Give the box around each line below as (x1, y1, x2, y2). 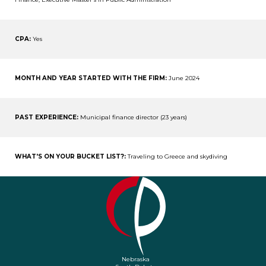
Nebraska (122, 255, 150, 264)
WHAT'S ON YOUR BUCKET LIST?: (15, 153, 126, 161)
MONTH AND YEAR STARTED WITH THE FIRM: (15, 74, 167, 83)
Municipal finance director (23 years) (78, 113, 187, 122)
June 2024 (167, 74, 199, 83)
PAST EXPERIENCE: (15, 113, 78, 122)
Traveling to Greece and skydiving (126, 153, 227, 161)
